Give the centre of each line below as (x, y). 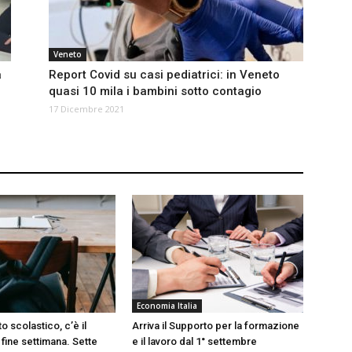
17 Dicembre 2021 (86, 109)
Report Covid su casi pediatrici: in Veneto (164, 75)
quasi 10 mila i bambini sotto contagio (155, 92)
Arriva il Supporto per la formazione (216, 326)
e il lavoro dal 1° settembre (194, 342)
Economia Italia (167, 306)
